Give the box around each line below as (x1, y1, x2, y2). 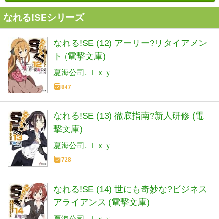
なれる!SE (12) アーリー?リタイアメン (53, 38, 207, 48)
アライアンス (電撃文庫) (53, 197, 150, 207)
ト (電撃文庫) (53, 51, 106, 61)
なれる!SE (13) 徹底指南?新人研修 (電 (53, 111, 204, 121)
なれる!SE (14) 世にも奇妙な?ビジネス (53, 184, 207, 194)
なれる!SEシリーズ (3, 12, 84, 22)
